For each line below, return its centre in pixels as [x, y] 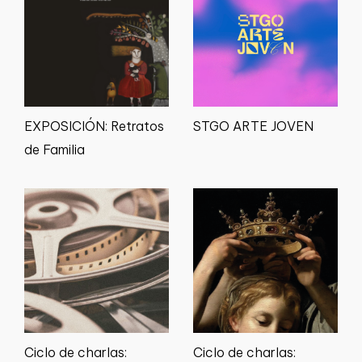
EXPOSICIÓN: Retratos [94, 126]
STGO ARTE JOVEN [253, 126]
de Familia [55, 150]
